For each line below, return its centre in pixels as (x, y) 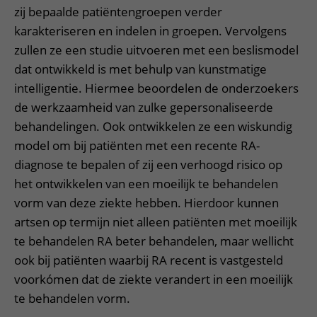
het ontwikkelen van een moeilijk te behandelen (146, 184)
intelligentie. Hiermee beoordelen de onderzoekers (156, 88)
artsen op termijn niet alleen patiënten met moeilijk (156, 222)
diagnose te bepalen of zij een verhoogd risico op (148, 165)
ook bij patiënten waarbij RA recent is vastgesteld (149, 260)
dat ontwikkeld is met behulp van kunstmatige (140, 69)
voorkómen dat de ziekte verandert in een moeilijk (154, 279)
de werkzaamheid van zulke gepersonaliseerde (144, 107)
